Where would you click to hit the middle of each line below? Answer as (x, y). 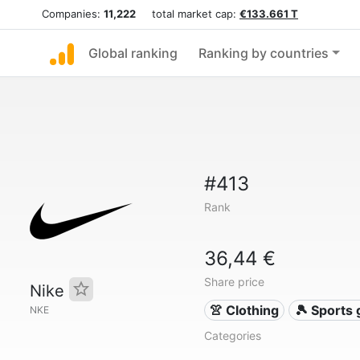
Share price (234, 282)
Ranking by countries (264, 53)
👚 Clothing (245, 310)
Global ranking (133, 53)
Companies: (73, 14)
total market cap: (188, 14)
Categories (232, 335)
